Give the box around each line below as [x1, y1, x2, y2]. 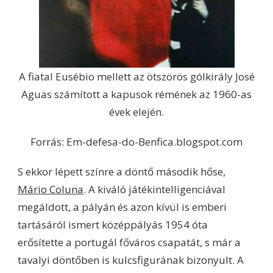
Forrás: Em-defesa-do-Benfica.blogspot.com [30, 134, 243, 149]
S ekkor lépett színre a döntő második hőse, [18, 164, 225, 179]
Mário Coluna [18, 182, 83, 196]
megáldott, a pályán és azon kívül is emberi [18, 199, 227, 214]
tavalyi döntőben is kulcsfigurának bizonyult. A [18, 252, 244, 267]
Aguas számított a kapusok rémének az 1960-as [21, 87, 252, 101]
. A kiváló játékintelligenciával [83, 182, 225, 196]
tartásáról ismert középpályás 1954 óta [18, 217, 208, 232]
